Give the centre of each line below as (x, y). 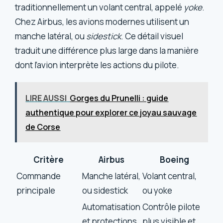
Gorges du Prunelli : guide (119, 98)
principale (36, 190)
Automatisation (111, 207)
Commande (39, 176)
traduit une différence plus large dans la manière (107, 50)
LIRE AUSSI (46, 98)
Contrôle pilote (171, 207)
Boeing (174, 159)
